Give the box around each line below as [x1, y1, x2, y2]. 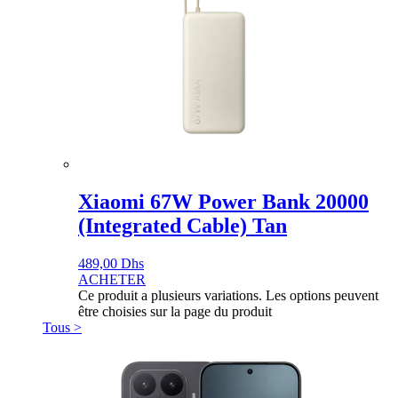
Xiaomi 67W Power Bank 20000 [78, 189, 369, 213]
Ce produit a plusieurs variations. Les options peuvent [78, 287, 378, 303]
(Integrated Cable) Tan [78, 213, 287, 237]
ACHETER [78, 271, 146, 287]
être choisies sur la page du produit [78, 303, 272, 319]
